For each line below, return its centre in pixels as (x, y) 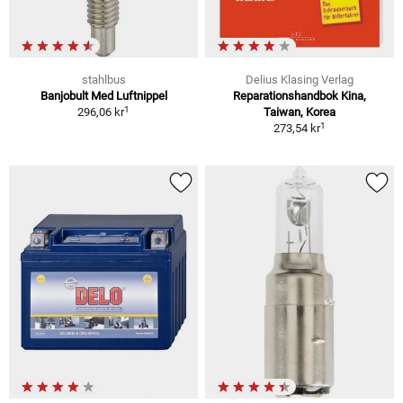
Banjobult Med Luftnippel (103, 96)
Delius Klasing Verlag (300, 80)
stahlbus (103, 80)
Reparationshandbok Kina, (300, 96)
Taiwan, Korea (300, 112)
